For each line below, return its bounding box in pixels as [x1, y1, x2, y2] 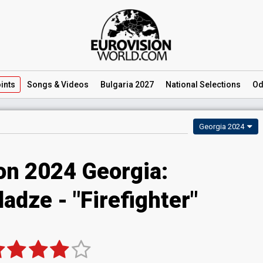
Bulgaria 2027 [100, 80, 154, 89]
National [166, 80, 198, 89]
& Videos [52, 80, 89, 89]
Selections [198, 80, 241, 89]
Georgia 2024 [199, 122, 244, 131]
